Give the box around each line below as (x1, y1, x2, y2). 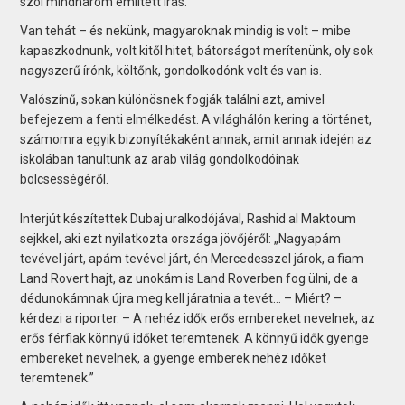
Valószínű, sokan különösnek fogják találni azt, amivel (20, 91, 325, 107)
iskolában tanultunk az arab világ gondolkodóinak (20, 151, 300, 166)
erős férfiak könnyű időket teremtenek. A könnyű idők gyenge (20, 330, 370, 345)
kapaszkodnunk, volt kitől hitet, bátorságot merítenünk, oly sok (20, 42, 374, 58)
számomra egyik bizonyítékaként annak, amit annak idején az (20, 131, 372, 146)
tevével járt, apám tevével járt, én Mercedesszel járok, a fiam (20, 250, 364, 266)
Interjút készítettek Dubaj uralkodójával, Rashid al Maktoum (20, 211, 357, 226)
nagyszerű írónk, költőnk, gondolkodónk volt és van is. (20, 62, 323, 78)
